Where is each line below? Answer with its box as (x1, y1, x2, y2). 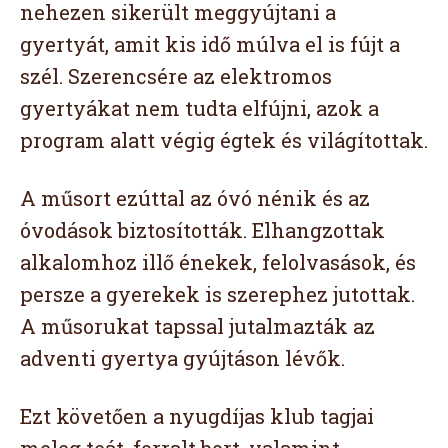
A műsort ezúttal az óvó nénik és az (20, 184, 370, 211)
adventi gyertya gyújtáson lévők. (20, 344, 345, 371)
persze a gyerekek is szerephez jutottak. (20, 280, 415, 307)
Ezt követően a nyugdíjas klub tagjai (20, 402, 374, 429)
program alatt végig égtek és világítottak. (20, 126, 428, 153)
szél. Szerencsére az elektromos (20, 62, 332, 89)
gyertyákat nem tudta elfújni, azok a (20, 94, 379, 121)
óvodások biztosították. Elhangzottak (20, 216, 385, 243)
